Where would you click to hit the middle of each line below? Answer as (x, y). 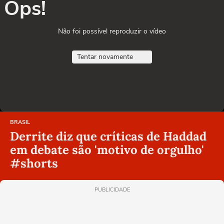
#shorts (34, 163)
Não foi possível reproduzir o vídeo (112, 31)
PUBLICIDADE (112, 190)
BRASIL (20, 122)
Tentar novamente (105, 57)
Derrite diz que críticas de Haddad (108, 136)
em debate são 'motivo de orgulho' (107, 150)
